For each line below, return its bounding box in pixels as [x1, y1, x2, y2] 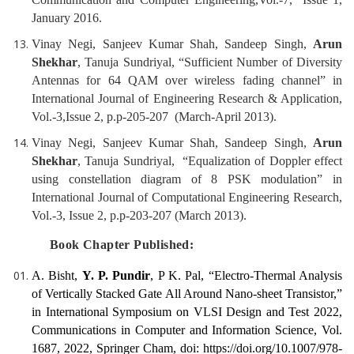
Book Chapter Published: [50, 238, 194, 252]
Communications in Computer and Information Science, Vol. [32, 323, 342, 337]
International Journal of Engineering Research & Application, [32, 92, 342, 106]
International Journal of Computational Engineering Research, [32, 190, 342, 205]
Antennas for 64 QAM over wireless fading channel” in [32, 73, 342, 88]
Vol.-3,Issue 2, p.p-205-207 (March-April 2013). [32, 110, 277, 124]
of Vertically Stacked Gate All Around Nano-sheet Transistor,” [32, 287, 342, 301]
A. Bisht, [32, 269, 82, 283]
